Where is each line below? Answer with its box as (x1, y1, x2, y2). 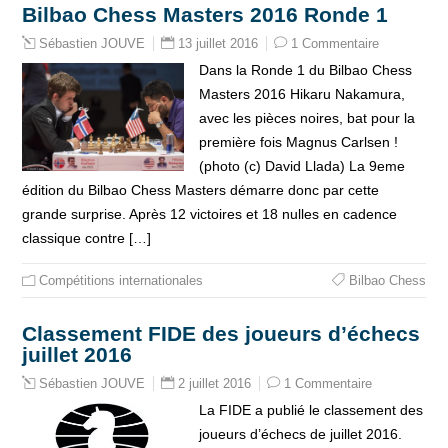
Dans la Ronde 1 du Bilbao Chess (198, 62, 412, 78)
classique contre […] (22, 230, 152, 246)
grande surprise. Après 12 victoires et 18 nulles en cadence (22, 206, 398, 222)
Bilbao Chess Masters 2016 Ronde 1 (22, 3, 389, 26)
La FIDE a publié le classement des (198, 402, 423, 418)
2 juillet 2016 (178, 376, 252, 391)
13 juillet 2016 (178, 36, 259, 51)
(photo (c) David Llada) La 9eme (198, 158, 405, 174)
